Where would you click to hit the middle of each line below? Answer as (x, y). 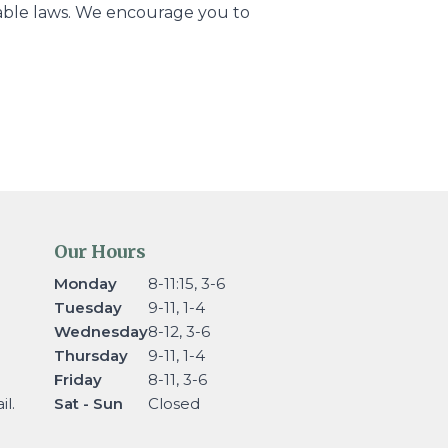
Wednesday (100, 332)
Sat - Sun (88, 404)
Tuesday (87, 308)
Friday (77, 380)
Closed (173, 404)
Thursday (90, 356)
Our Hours (99, 252)
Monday (85, 284)
